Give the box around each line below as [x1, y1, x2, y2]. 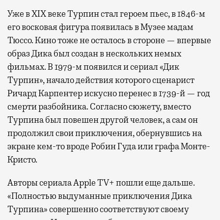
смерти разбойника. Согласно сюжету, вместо [7, 101, 191, 112]
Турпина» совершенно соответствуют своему [7, 203, 189, 215]
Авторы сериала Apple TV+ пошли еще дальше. [7, 177, 195, 188]
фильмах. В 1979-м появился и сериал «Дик [7, 61, 179, 72]
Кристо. [7, 154, 37, 165]
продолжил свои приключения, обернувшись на [7, 127, 202, 138]
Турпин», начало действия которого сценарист [7, 74, 194, 85]
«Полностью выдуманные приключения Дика [7, 190, 192, 201]
